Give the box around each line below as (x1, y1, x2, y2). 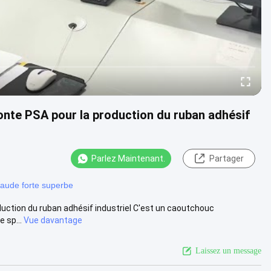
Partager (209, 154, 244, 163)
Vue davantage (24, 215, 82, 225)
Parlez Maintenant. (91, 154, 165, 163)
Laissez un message (195, 246, 261, 255)
